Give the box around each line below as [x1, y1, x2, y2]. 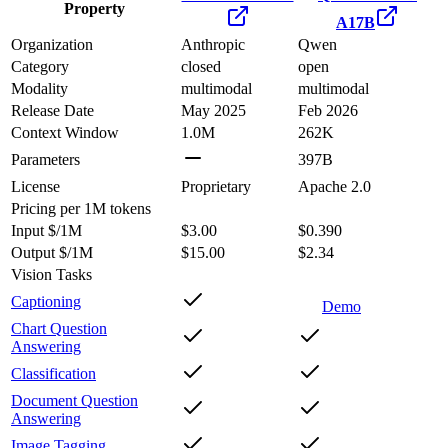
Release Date [11, 101, 94, 119]
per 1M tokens [60, 199, 151, 217]
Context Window [11, 123, 119, 141]
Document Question [11, 391, 138, 409]
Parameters [11, 150, 80, 168]
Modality [11, 79, 68, 97]
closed [181, 57, 221, 75]
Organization [11, 35, 93, 53]
